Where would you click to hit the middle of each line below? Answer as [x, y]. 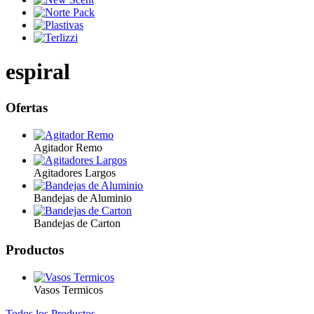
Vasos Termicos [68, 290]
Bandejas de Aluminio [83, 198]
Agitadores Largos [75, 172]
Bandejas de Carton [77, 223]
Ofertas [27, 107]
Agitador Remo [68, 147]
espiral [38, 72]
